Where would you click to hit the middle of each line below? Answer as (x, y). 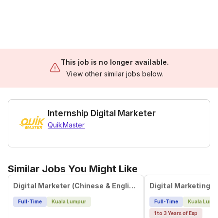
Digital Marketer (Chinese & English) (133, 186)
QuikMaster (66, 125)
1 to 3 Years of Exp (176, 213)
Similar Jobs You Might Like (73, 169)
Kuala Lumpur (69, 201)
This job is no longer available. (115, 62)
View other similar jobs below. (115, 74)
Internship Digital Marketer (102, 113)
